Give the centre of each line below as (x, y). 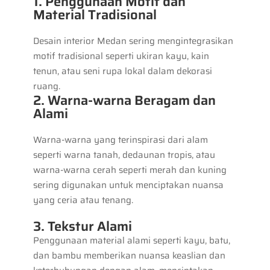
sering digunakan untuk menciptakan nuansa (128, 185)
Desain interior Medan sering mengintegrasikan (133, 41)
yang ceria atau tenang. (83, 200)
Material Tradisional (95, 14)
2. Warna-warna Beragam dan (124, 100)
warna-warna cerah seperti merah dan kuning (130, 170)
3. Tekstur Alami (82, 226)
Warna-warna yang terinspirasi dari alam (120, 140)
